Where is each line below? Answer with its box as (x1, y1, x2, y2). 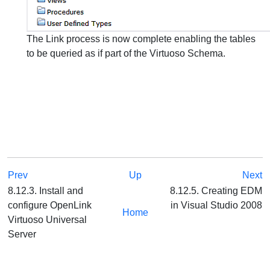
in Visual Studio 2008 (171, 200, 262, 210)
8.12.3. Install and (8, 186, 83, 196)
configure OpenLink (8, 200, 92, 210)
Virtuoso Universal (8, 215, 87, 225)
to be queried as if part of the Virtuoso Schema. (27, 48, 225, 58)
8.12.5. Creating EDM (168, 186, 262, 196)
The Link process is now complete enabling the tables (27, 34, 256, 44)
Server (8, 229, 39, 239)
